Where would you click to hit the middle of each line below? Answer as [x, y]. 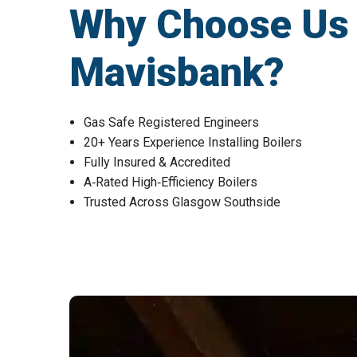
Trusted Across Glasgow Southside [182, 202]
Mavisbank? [177, 72]
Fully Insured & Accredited [157, 162]
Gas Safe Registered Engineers [171, 122]
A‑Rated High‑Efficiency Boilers [171, 182]
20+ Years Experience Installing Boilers [193, 142]
